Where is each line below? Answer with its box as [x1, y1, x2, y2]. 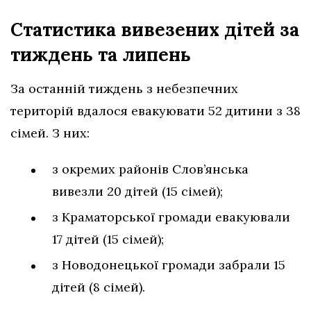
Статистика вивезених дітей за [10, 18, 299, 42]
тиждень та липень [10, 43, 191, 67]
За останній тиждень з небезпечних [10, 81, 238, 97]
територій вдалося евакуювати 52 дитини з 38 [10, 103, 301, 119]
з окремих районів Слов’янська [52, 161, 249, 178]
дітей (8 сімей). [52, 279, 145, 296]
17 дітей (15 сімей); [52, 231, 164, 248]
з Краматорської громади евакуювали [52, 209, 290, 226]
